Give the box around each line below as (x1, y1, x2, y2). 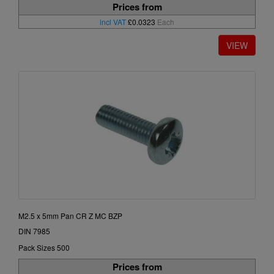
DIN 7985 (18, 226, 50, 237)
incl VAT (100, 17, 126, 28)
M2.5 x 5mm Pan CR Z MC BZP (18, 210, 122, 221)
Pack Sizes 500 (18, 242, 70, 253)
